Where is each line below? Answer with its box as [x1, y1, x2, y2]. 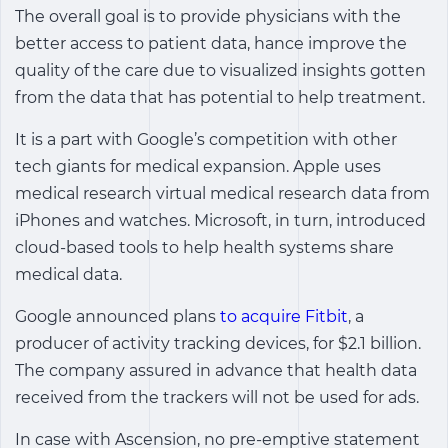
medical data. [15, 265, 122, 284]
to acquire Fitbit [220, 307, 348, 326]
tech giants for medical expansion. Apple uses [15, 157, 381, 176]
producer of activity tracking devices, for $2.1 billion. [15, 334, 421, 353]
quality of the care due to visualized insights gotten [15, 61, 426, 80]
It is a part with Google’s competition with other [15, 130, 397, 149]
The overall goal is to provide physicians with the [15, 7, 401, 26]
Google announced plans [15, 307, 220, 326]
